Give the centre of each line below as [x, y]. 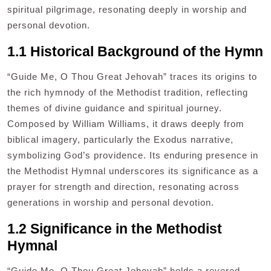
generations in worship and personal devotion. [111, 203]
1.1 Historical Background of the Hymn [135, 52]
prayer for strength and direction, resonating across [123, 187]
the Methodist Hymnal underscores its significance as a [133, 171]
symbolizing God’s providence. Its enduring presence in [133, 155]
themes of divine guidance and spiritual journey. [115, 108]
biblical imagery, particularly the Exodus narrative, [120, 140]
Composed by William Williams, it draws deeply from [126, 124]
